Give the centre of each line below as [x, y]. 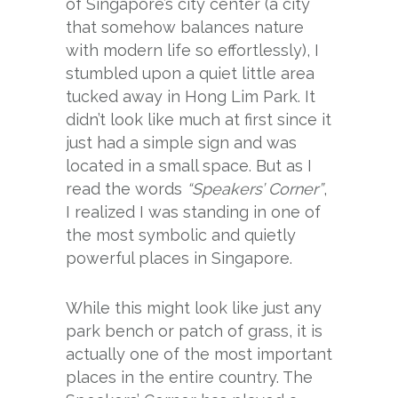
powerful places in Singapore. [179, 258]
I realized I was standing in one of [193, 211]
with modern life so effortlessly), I [192, 50]
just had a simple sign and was [181, 142]
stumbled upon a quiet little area [190, 73]
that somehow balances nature [185, 27]
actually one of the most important [199, 354]
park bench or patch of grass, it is [194, 330]
